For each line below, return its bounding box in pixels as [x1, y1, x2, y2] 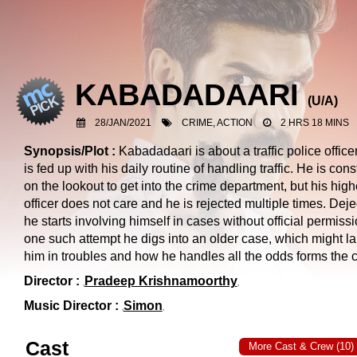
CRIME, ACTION [182, 117, 253, 128]
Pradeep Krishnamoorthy [84, 274, 237, 288]
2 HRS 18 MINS [280, 117, 350, 128]
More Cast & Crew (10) [249, 340, 355, 352]
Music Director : [23, 299, 119, 312]
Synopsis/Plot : [23, 144, 119, 158]
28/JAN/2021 [95, 117, 152, 128]
